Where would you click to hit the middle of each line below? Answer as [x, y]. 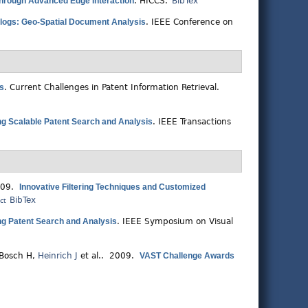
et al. [89, 256]
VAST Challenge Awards [187, 256]
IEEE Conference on [192, 22]
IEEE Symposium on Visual [178, 222]
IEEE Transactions [195, 122]
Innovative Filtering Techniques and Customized [112, 187]
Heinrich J [58, 256]
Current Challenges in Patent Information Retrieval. [114, 88]
